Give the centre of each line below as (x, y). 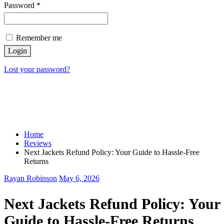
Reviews (38, 143)
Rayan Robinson (30, 178)
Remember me (39, 38)
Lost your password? (37, 69)
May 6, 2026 (79, 178)
